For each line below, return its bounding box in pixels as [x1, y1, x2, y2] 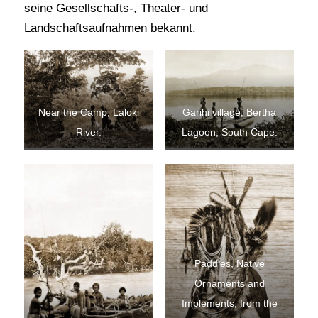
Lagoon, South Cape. [181, 127, 278, 138]
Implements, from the [181, 298, 278, 309]
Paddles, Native [194, 258, 265, 270]
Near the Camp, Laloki [38, 107, 139, 119]
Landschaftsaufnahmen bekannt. [23, 21, 196, 35]
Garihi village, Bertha [182, 107, 277, 119]
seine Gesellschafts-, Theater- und [23, 1, 208, 16]
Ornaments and [194, 278, 265, 290]
